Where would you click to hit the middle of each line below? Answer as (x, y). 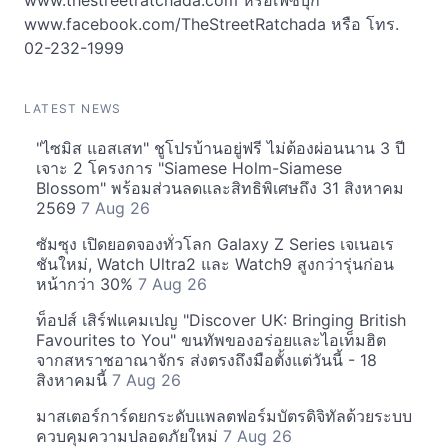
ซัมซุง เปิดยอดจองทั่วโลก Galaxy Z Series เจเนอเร (215, 244)
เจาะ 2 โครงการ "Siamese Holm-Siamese (189, 168)
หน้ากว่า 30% (87, 284)
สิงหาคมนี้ (74, 380)
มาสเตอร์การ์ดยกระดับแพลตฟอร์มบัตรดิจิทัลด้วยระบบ (224, 416)
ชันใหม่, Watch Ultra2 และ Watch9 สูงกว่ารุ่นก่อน (215, 264)
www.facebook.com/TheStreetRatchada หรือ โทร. (211, 24)
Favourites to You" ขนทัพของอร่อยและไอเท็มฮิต (211, 340)
